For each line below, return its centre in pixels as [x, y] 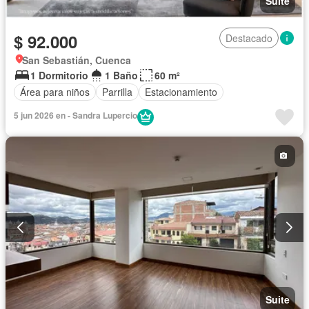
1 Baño [121, 75]
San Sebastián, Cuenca [77, 60]
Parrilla [117, 92]
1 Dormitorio [59, 75]
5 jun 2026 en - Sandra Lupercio [76, 115]
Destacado [249, 38]
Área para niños [55, 92]
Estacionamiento [181, 92]
